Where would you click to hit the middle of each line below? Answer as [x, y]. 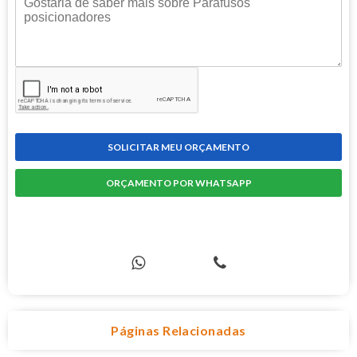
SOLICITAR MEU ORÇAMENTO [178, 147]
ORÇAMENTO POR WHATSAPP [178, 183]
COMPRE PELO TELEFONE [178, 219]
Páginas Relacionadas [178, 331]
